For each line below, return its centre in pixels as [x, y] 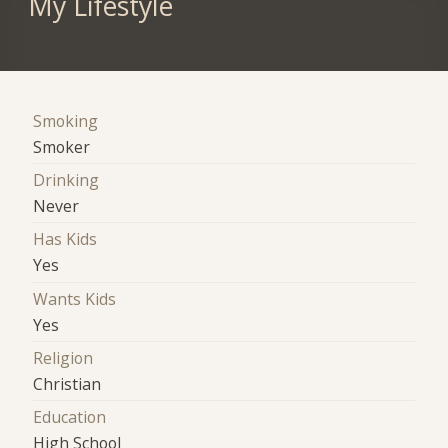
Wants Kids [75, 298]
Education [70, 417]
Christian [67, 384]
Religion [63, 358]
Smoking [66, 120]
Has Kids [65, 239]
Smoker [62, 146]
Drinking [66, 180]
